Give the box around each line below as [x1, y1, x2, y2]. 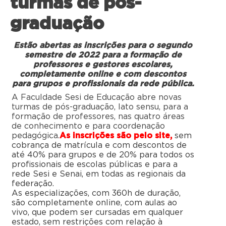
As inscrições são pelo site [60, 132, 170, 140]
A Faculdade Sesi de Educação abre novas [12, 93, 182, 102]
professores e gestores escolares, [33, 61, 173, 69]
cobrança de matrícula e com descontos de [12, 141, 187, 150]
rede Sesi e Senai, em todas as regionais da [12, 170, 186, 179]
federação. [12, 180, 54, 188]
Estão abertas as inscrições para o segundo [14, 41, 192, 50]
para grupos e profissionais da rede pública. [12, 80, 194, 88]
